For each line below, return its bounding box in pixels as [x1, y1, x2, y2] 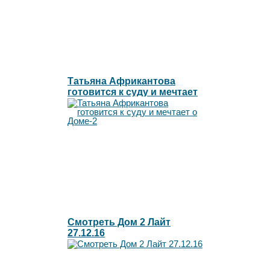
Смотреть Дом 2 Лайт [67, 216, 171, 227]
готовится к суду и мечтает [67, 86, 198, 97]
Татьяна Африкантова [67, 75, 175, 86]
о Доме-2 [67, 97, 110, 108]
